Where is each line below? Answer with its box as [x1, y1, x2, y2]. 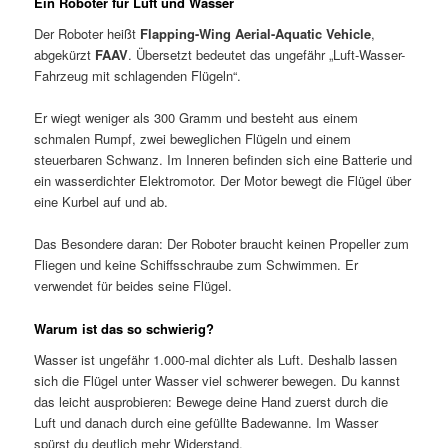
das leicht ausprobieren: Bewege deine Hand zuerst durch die [34, 392, 389, 412]
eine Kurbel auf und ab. [34, 192, 169, 212]
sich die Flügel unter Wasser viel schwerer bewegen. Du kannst [34, 371, 401, 391]
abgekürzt [34, 45, 96, 65]
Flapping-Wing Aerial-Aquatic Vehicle [140, 24, 372, 44]
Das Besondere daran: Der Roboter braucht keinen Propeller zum [34, 234, 410, 254]
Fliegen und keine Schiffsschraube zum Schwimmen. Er [34, 255, 359, 275]
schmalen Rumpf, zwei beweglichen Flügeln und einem [34, 129, 352, 149]
